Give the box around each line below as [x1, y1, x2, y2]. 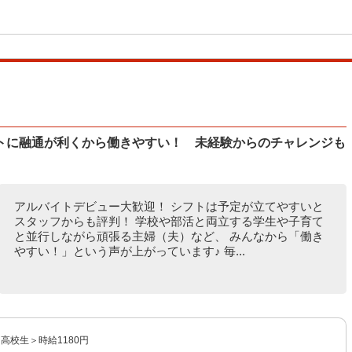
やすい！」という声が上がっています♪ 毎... [13, 244, 245, 258]
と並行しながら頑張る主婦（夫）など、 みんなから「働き [13, 229, 324, 243]
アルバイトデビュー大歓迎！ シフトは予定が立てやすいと [13, 200, 324, 213]
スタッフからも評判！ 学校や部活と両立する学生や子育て [13, 214, 324, 228]
